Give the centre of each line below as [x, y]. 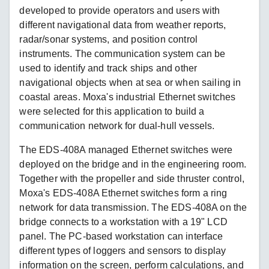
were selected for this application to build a [112, 111]
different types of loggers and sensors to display [123, 250]
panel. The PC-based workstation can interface [121, 236]
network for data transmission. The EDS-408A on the [133, 207]
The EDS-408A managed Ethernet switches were [126, 150]
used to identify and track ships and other [108, 68]
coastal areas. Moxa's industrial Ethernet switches [128, 97]
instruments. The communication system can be [122, 53]
